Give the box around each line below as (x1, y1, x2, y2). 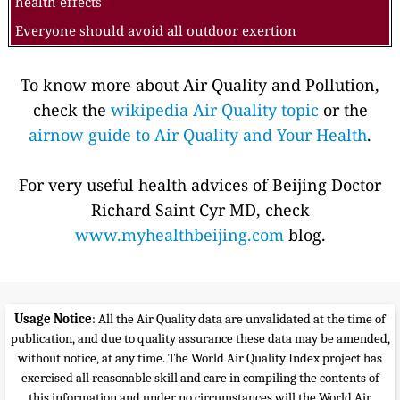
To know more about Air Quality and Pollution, (21, 74, 379, 96)
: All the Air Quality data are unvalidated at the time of (92, 311, 386, 328)
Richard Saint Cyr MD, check (90, 199, 310, 221)
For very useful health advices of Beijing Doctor (19, 174, 381, 196)
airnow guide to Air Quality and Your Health (29, 124, 367, 146)
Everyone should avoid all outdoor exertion (15, 21, 296, 40)
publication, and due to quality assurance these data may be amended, (10, 330, 390, 347)
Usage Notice (14, 311, 92, 328)
